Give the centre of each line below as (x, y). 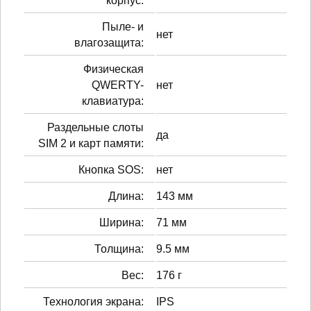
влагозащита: (109, 42)
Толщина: (119, 249)
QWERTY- (118, 85)
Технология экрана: (93, 301)
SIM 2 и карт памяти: (91, 143)
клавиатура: (113, 101)
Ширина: (121, 222)
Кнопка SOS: (111, 169)
